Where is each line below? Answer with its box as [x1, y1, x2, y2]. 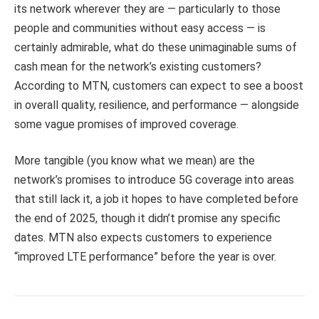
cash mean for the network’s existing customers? [14, 59, 261, 73]
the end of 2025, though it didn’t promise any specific [14, 211, 281, 226]
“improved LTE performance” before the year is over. [14, 250, 276, 264]
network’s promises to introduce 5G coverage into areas [14, 173, 294, 187]
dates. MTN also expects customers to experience [14, 231, 272, 245]
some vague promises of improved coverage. [14, 117, 239, 131]
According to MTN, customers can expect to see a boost [14, 78, 303, 93]
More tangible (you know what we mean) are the [14, 154, 255, 168]
